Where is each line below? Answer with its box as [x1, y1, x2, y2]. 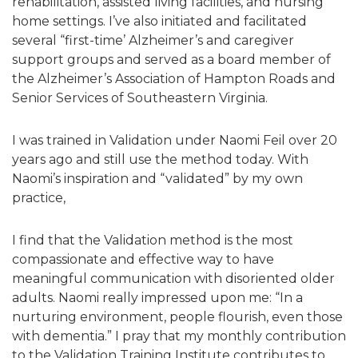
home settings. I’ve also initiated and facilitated [12, 14, 307, 30]
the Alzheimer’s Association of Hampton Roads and [12, 71, 336, 87]
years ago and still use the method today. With [12, 151, 308, 167]
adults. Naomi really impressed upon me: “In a [12, 289, 303, 305]
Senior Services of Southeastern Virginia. [12, 90, 274, 106]
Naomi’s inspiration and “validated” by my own [12, 170, 303, 186]
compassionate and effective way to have [12, 251, 274, 267]
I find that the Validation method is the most [12, 232, 293, 248]
